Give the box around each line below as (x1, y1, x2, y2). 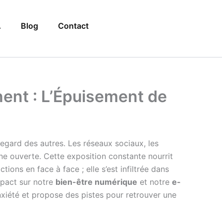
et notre (137, 177, 172, 187)
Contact (58, 21, 89, 31)
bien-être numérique (55, 177, 137, 187)
